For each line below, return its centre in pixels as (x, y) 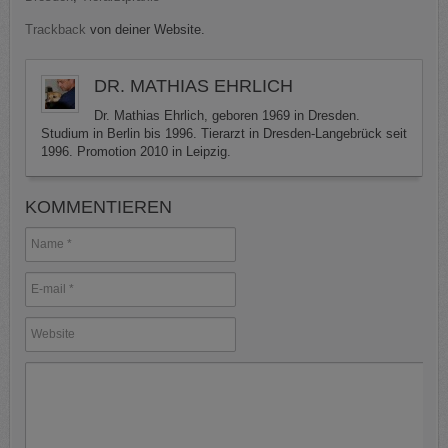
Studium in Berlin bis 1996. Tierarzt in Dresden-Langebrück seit (224, 133)
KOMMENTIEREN (98, 206)
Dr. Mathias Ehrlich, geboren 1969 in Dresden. (227, 115)
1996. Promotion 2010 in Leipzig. (136, 151)
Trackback (55, 29)
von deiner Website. (145, 29)
